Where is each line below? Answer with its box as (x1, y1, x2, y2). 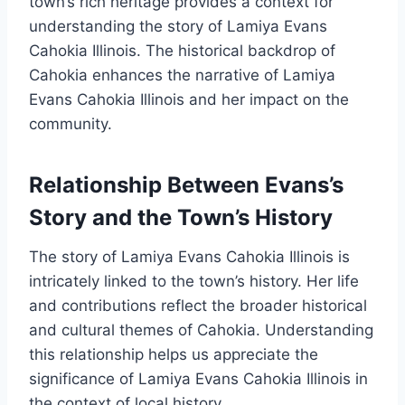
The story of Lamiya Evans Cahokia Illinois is (29, 248, 350, 267)
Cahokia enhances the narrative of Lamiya (29, 66, 335, 85)
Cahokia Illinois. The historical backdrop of (29, 42, 335, 61)
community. (29, 115, 112, 134)
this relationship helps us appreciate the (29, 345, 318, 364)
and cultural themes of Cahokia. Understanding (29, 321, 373, 340)
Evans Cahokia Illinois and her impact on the (29, 90, 349, 109)
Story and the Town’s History (29, 204, 333, 231)
